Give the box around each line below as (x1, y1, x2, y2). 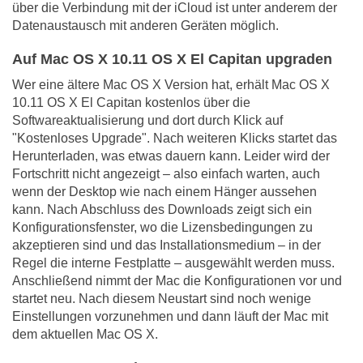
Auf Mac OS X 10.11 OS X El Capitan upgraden (12, 51, 332, 68)
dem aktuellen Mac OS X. (12, 327, 158, 342)
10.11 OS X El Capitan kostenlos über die (12, 96, 250, 110)
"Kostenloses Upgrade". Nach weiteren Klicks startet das (12, 131, 337, 146)
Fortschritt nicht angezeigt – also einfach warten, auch (12, 167, 320, 181)
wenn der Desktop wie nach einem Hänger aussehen (12, 185, 317, 199)
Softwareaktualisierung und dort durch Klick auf (12, 113, 283, 128)
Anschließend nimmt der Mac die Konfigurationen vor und (12, 274, 342, 288)
